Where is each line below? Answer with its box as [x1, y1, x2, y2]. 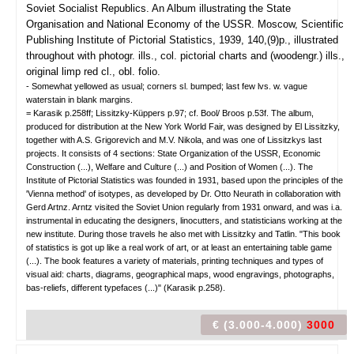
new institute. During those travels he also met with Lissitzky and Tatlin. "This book [26, 229, 341, 239]
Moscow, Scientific [258, 18, 344, 30]
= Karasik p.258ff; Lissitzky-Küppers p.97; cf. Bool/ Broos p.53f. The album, [26, 108, 314, 118]
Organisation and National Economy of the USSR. [26, 18, 254, 30]
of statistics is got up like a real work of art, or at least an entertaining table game [26, 243, 332, 252]
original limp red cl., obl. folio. [26, 66, 160, 77]
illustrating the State [199, 2, 291, 14]
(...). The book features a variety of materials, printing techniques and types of [26, 256, 323, 265]
